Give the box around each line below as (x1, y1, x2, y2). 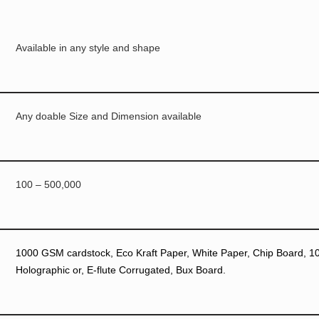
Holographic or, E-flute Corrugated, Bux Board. (15, 264, 226, 276)
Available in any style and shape (15, 42, 160, 54)
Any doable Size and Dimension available (15, 110, 202, 122)
